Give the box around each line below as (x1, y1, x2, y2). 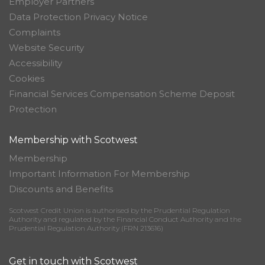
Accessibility (9, 57, 62, 69)
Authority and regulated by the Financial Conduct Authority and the (9, 215, 241, 224)
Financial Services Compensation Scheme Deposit (9, 88, 235, 99)
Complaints (9, 27, 60, 38)
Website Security (9, 42, 84, 53)
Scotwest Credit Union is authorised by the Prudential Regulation (9, 206, 230, 215)
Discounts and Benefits (9, 183, 113, 195)
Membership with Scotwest (9, 134, 138, 146)
